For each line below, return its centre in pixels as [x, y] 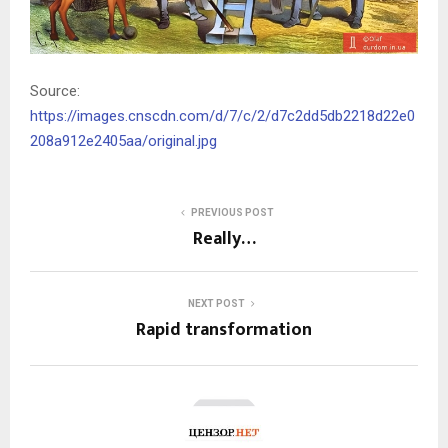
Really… [224, 239]
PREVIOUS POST [232, 213]
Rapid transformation [224, 330]
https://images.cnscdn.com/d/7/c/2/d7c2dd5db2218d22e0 [222, 116]
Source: [55, 91]
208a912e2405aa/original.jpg [123, 141]
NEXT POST [216, 304]
